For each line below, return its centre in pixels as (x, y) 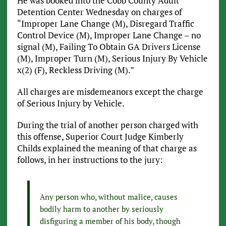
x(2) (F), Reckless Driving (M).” (75, 70)
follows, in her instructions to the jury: (90, 160)
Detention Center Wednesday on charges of (99, 12)
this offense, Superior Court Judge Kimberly (100, 137)
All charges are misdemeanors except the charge (110, 92)
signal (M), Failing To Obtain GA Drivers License (109, 47)
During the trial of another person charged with (107, 125)
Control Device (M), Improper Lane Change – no (109, 35)
